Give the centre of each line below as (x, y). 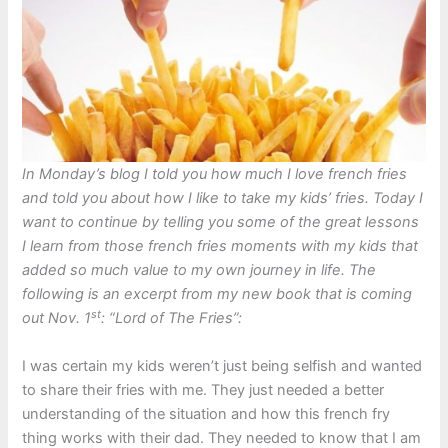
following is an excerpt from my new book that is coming (217, 294)
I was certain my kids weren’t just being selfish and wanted (222, 365)
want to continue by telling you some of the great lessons (221, 222)
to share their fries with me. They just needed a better (203, 389)
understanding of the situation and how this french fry (206, 413)
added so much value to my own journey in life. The (199, 270)
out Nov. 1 (57, 318)
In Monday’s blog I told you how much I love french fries (215, 174)
